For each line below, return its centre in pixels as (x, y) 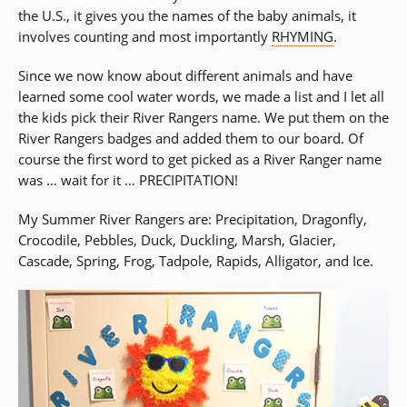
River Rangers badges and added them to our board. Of (191, 138)
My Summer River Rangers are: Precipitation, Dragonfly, (193, 218)
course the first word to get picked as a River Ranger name (200, 159)
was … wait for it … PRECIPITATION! (128, 179)
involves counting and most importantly (145, 36)
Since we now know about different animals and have (185, 75)
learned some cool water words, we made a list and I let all (201, 96)
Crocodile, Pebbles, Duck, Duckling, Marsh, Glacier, (177, 239)
